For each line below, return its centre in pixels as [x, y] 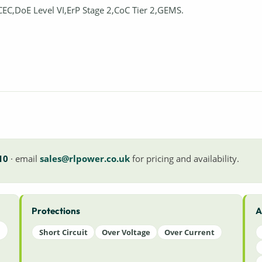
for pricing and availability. [184, 159]
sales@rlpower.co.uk [85, 159]
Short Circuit [63, 232]
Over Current [190, 232]
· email [24, 159]
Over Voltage [126, 232]
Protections [56, 211]
